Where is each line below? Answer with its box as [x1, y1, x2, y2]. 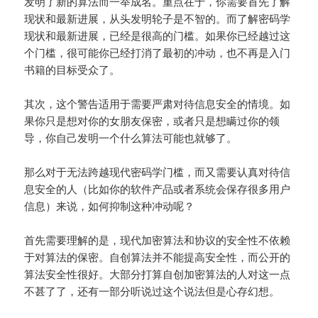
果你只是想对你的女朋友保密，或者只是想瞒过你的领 [24, 113, 280, 128]
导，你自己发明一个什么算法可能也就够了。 [24, 130, 238, 145]
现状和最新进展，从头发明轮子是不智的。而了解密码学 [24, 11, 291, 26]
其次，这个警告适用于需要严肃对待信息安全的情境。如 [24, 96, 291, 111]
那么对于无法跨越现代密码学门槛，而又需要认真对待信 [24, 164, 291, 179]
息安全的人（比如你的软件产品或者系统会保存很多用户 [24, 181, 291, 196]
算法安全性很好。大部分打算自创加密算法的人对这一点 [24, 266, 291, 281]
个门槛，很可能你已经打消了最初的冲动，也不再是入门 [24, 45, 291, 60]
